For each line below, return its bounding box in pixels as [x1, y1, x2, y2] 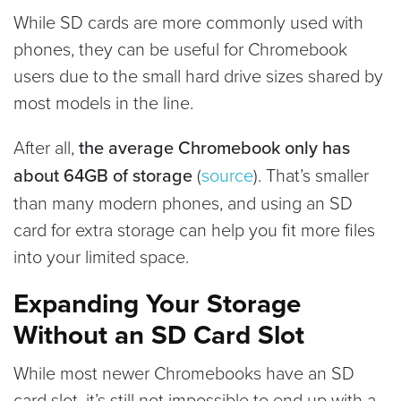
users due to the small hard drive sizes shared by [13, 62, 383, 88]
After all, [13, 133, 79, 159]
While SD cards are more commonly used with [13, 8, 363, 34]
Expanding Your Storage [13, 283, 301, 322]
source [201, 161, 253, 187]
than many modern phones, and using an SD [13, 189, 353, 215]
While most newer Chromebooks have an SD [13, 359, 354, 385]
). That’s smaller [253, 161, 369, 187]
